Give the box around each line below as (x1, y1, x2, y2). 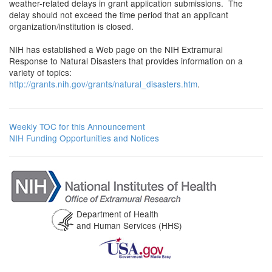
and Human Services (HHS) (76, 219, 182, 231)
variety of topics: (9, 66, 76, 78)
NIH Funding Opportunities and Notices (9, 132, 159, 144)
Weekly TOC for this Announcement (9, 120, 145, 132)
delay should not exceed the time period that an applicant (9, 8, 228, 21)
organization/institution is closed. (9, 20, 134, 32)
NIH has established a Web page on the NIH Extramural (9, 43, 223, 55)
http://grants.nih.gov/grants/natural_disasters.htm (9, 78, 197, 90)
